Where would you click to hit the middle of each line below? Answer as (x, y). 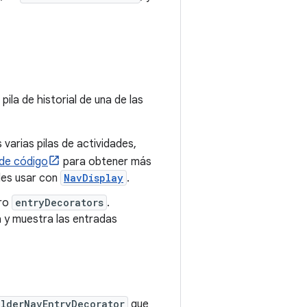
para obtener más (106, 162)
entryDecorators (59, 202)
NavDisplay (94, 178)
